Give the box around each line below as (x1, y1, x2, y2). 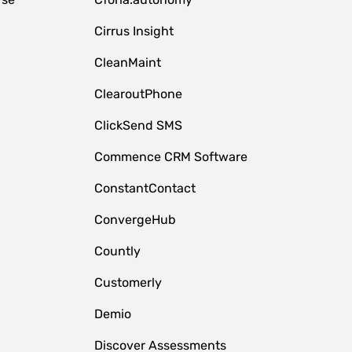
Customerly (93, 275, 162, 290)
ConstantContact (93, 181, 196, 196)
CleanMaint (93, 55, 161, 70)
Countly (93, 244, 141, 258)
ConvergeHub (93, 212, 176, 227)
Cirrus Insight (93, 24, 174, 38)
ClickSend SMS (93, 118, 182, 133)
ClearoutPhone (93, 86, 182, 101)
